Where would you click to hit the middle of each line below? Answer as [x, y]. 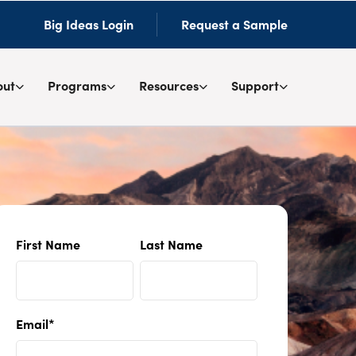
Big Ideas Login [88, 25]
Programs [77, 87]
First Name [48, 246]
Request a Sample [234, 25]
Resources [168, 87]
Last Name [171, 246]
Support [255, 87]
